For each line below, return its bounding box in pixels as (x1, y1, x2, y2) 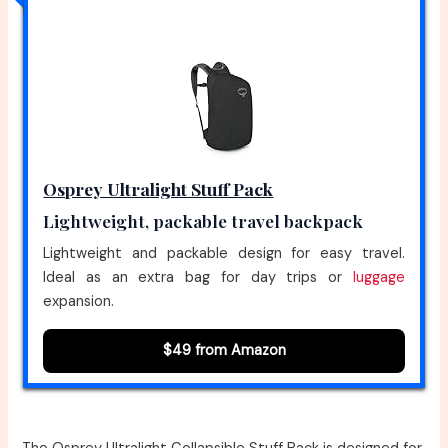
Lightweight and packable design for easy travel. (43, 244, 405, 264)
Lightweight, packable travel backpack (43, 209, 364, 233)
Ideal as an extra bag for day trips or (43, 268, 353, 288)
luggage (352, 268, 405, 288)
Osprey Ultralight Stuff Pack (43, 177, 274, 201)
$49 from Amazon (162, 341, 286, 361)
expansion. (43, 292, 115, 312)
